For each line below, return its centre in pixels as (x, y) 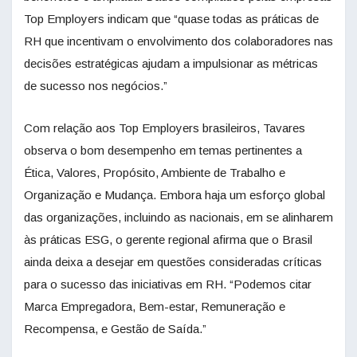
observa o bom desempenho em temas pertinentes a (163, 151)
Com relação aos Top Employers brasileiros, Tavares (165, 128)
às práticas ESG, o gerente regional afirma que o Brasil (168, 240)
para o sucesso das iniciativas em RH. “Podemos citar (168, 284)
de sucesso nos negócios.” (96, 86)
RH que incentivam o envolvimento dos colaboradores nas (178, 41)
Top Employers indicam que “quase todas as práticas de (171, 19)
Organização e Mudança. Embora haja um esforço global (175, 195)
